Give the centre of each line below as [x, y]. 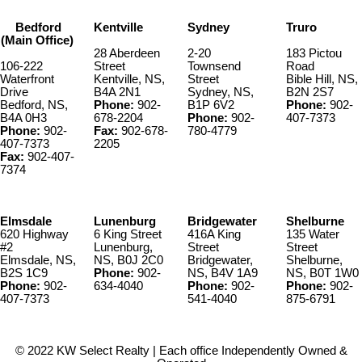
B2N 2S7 [310, 93]
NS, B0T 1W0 [322, 274]
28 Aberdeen [127, 54]
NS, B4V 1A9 [223, 274]
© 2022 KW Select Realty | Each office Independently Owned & [181, 351]
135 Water [313, 235]
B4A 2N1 [117, 93]
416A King [214, 235]
